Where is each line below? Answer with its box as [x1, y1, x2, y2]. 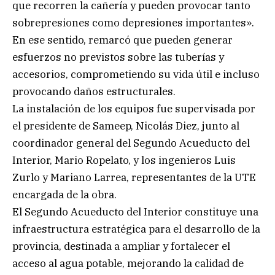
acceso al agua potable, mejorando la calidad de [12, 256, 244, 270]
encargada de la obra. [12, 187, 117, 201]
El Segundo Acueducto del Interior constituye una [12, 204, 258, 219]
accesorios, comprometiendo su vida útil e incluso [12, 67, 260, 81]
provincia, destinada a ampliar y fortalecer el [12, 239, 230, 253]
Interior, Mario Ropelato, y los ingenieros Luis [12, 153, 236, 167]
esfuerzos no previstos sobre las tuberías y [12, 50, 224, 64]
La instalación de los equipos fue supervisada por [12, 101, 255, 115]
